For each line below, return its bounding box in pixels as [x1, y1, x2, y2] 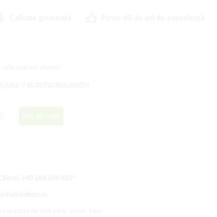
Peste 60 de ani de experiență [101, 14, 204, 22]
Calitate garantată [9, 14, 71, 22]
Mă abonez [22, 112, 60, 120]
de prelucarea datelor [27, 81, 90, 88]
